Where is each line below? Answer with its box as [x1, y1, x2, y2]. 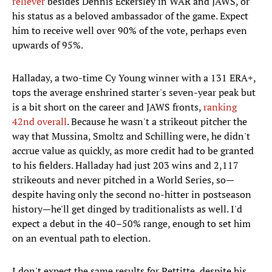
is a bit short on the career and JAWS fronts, [12, 100, 203, 114]
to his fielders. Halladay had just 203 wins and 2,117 [12, 158, 239, 172]
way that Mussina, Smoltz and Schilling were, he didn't [12, 129, 250, 143]
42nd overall [12, 115, 67, 129]
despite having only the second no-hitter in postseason [12, 188, 251, 202]
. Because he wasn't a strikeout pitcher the [67, 115, 247, 129]
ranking [203, 100, 237, 114]
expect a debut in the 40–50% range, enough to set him [12, 217, 251, 231]
